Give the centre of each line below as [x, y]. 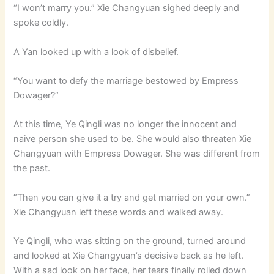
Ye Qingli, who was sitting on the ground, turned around [130, 241]
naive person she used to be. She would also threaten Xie [133, 139]
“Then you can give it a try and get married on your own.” [132, 197]
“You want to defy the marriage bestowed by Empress [126, 81]
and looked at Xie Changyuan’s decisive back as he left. [129, 256]
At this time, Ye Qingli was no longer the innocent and [125, 124]
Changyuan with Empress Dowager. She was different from [137, 154]
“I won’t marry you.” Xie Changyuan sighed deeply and [127, 8]
